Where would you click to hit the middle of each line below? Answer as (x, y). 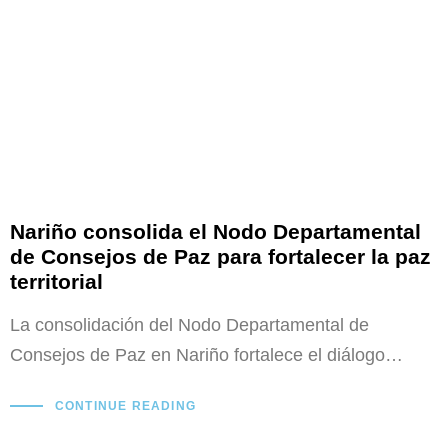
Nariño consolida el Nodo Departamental (215, 232)
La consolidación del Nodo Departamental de (189, 325)
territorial (56, 282)
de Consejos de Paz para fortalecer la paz (220, 257)
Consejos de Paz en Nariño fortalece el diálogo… (206, 355)
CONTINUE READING (125, 405)
